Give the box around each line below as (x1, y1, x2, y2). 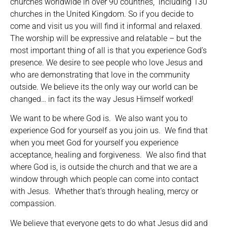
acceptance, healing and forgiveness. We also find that (10, 150, 206, 160)
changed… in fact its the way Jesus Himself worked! (10, 94, 194, 104)
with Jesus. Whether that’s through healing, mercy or (10, 186, 198, 197)
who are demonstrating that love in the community (10, 70, 190, 80)
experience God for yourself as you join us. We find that (10, 126, 208, 136)
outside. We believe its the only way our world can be (10, 82, 198, 92)
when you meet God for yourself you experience (10, 138, 178, 148)
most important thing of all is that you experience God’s (10, 46, 207, 56)
